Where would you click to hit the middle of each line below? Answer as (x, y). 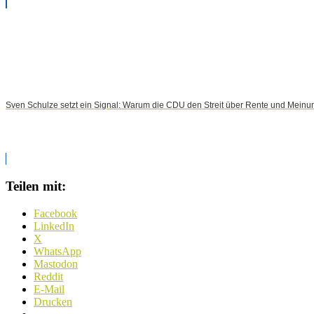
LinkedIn (54, 226)
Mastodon (56, 264)
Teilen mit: (36, 186)
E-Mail (49, 289)
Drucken (53, 301)
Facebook (55, 213)
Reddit (48, 276)
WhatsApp (57, 251)
